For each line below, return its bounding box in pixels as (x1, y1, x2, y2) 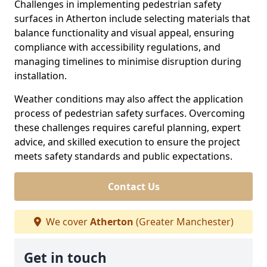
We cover (43, 215, 90, 228)
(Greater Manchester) (133, 215, 234, 228)
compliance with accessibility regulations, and (14, 41, 221, 54)
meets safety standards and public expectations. (14, 150, 232, 163)
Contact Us (107, 180, 160, 193)
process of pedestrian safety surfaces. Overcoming (14, 107, 245, 120)
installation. (14, 69, 67, 82)
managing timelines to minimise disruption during (14, 55, 241, 68)
